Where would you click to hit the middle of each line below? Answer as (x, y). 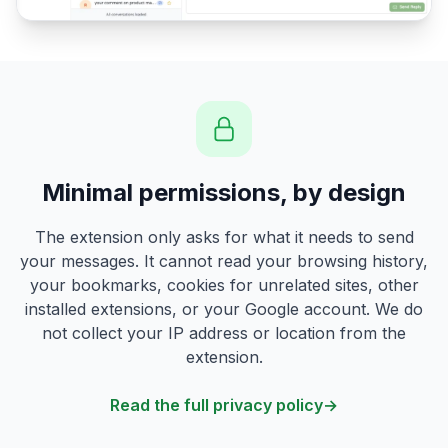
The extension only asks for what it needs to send (224, 237)
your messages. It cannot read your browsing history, (224, 261)
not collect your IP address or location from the (224, 333)
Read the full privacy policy (216, 405)
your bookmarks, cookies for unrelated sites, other (224, 285)
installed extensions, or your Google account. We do (224, 309)
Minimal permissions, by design (224, 193)
